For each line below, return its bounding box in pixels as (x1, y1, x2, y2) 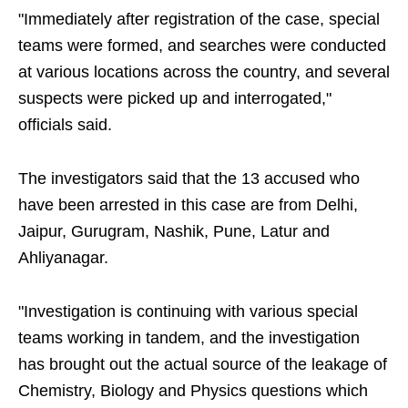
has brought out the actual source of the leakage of (18, 355, 387, 374)
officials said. (18, 116, 112, 135)
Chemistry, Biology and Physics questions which (18, 382, 368, 401)
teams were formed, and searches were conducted (18, 36, 386, 56)
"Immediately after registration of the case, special (18, 10, 380, 29)
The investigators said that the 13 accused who (18, 169, 360, 189)
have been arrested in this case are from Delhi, (18, 196, 358, 215)
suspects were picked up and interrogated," (18, 89, 331, 108)
